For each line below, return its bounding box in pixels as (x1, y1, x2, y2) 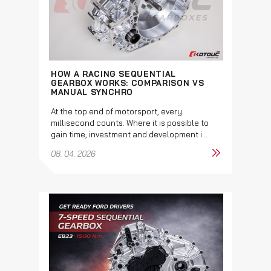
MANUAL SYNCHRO (51, 87, 134, 97)
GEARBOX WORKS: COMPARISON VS (51, 77, 204, 88)
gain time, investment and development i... (51, 129, 207, 139)
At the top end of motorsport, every (51, 106, 182, 116)
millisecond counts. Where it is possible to (51, 117, 209, 128)
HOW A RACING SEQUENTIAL (51, 68, 176, 79)
